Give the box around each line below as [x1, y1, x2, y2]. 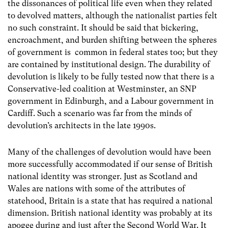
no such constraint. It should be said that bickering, [8, 23, 198, 33]
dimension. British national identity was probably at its [8, 208, 212, 218]
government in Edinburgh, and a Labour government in [8, 96, 214, 106]
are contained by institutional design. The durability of [8, 60, 210, 70]
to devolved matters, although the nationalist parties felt [8, 11, 217, 21]
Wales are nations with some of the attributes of [8, 183, 185, 193]
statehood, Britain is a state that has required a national [8, 195, 213, 206]
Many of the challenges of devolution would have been [8, 147, 211, 157]
